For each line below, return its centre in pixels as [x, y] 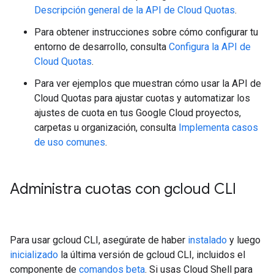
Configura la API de [210, 47]
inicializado [34, 255]
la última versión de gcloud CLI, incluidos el [152, 255]
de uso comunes [70, 142]
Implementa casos [218, 128]
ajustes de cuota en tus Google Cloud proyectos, [138, 113]
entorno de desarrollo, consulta [102, 47]
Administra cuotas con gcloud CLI [123, 189]
